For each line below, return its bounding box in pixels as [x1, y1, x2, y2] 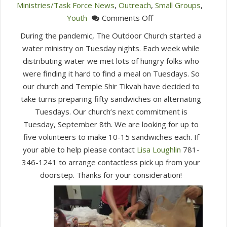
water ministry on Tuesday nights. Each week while [22, 43, 200, 53]
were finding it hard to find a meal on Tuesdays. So [22, 68, 200, 79]
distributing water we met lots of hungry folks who [23, 55, 199, 66]
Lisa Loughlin [136, 144, 181, 155]
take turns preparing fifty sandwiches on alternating [21, 93, 201, 104]
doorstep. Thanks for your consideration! [40, 169, 182, 180]
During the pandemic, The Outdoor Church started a [20, 30, 202, 41]
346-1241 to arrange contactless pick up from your [22, 157, 200, 167]
